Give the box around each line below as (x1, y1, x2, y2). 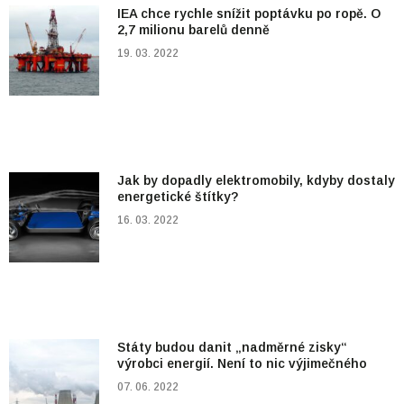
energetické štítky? (117, 189, 238, 205)
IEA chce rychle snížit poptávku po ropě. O (117, 6, 381, 22)
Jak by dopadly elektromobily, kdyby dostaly (117, 173, 395, 188)
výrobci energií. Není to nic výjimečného (117, 356, 367, 372)
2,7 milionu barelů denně (117, 23, 270, 38)
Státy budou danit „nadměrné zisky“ (117, 340, 347, 355)
